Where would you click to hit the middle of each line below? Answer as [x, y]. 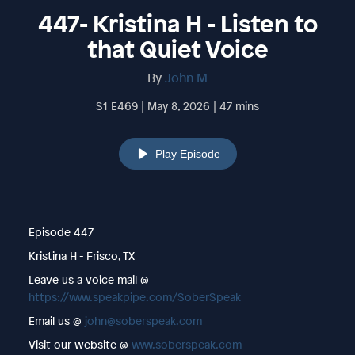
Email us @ [56, 320]
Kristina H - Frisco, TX [81, 255]
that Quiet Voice [177, 49]
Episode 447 [61, 231]
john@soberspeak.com [143, 320]
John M [186, 77]
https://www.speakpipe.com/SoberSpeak [134, 296]
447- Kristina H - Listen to [177, 23]
